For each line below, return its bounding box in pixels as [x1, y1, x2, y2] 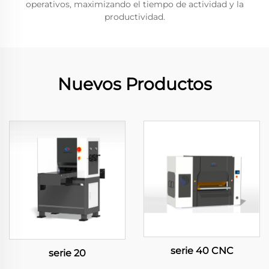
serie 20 [49, 247, 86, 259]
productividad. [104, 11, 165, 22]
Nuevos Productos [57, 74, 212, 94]
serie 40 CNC [170, 245, 234, 256]
